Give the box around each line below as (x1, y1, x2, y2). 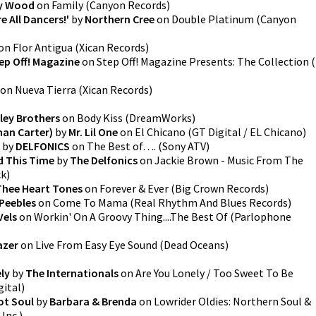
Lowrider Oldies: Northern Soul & (154, 294, 311, 308)
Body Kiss (77, 111, 123, 125)
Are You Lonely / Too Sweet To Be (135, 266, 293, 280)
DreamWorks (129, 111, 192, 125)
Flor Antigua (13, 40, 73, 54)
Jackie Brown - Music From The (154, 153, 303, 167)
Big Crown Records (175, 181, 265, 195)
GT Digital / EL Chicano (192, 125, 303, 139)
